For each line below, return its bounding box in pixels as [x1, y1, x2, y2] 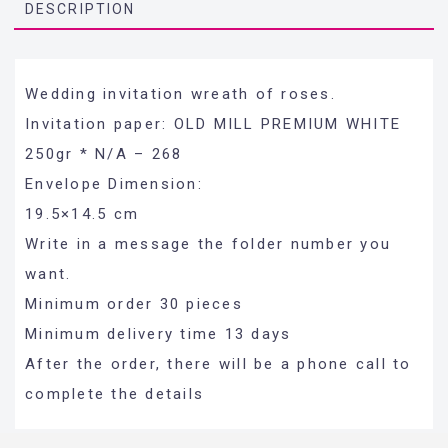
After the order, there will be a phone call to [25, 354, 412, 373]
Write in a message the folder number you [25, 234, 391, 253]
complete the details [25, 384, 204, 403]
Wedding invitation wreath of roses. [25, 84, 336, 103]
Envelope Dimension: [25, 174, 209, 193]
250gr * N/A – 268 [25, 144, 183, 163]
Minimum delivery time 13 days [25, 324, 298, 343]
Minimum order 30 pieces [25, 294, 243, 313]
